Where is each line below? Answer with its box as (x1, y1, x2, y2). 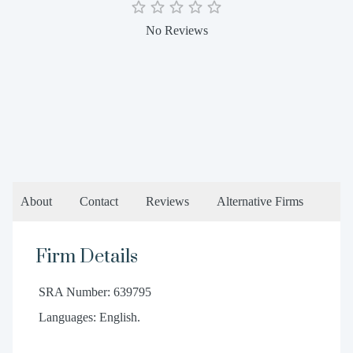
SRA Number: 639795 (38, 285, 151, 299)
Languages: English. (38, 310, 140, 324)
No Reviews (145, 24, 208, 37)
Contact (80, 195, 118, 208)
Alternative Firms (217, 195, 303, 208)
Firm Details (35, 245, 138, 269)
